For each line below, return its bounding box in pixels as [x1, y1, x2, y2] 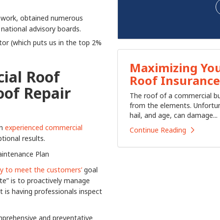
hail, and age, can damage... [130, 110, 218, 120]
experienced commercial [5, 123, 82, 133]
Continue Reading [130, 125, 186, 135]
